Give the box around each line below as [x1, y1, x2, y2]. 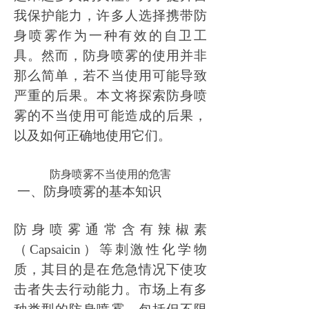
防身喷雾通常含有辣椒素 [14, 222, 207, 237]
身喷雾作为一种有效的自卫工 [14, 28, 207, 43]
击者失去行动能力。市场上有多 [14, 282, 207, 297]
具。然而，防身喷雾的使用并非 [14, 48, 207, 63]
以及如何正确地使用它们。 [14, 128, 171, 143]
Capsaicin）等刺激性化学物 [29, 242, 208, 257]
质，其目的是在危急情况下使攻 [14, 262, 207, 277]
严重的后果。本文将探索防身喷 [14, 88, 207, 103]
